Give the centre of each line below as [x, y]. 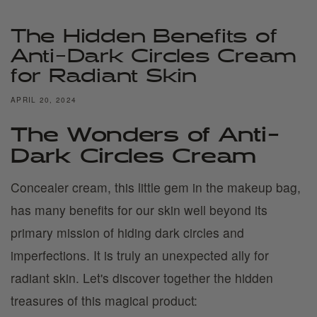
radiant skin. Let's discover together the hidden [142, 278]
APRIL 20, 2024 [44, 100]
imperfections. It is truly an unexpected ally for [140, 255]
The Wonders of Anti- [145, 136]
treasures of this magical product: [104, 300]
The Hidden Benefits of [144, 38]
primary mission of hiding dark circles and [127, 232]
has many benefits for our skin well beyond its [139, 210]
